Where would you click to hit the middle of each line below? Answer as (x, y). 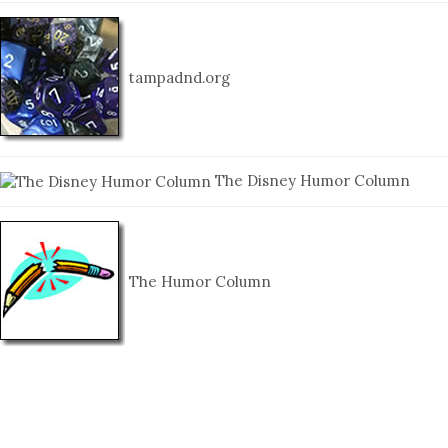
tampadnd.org (177, 78)
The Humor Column (198, 282)
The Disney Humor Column (310, 180)
